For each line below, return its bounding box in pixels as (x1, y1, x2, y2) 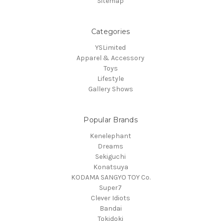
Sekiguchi (95, 152, 126, 161)
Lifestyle (97, 74, 124, 83)
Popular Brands (83, 115, 138, 125)
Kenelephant (90, 132, 131, 141)
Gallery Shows (88, 85, 133, 94)
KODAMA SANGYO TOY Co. (71, 173, 150, 182)
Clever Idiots (91, 194, 130, 203)
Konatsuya (93, 163, 128, 172)
